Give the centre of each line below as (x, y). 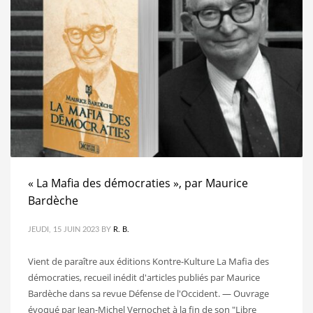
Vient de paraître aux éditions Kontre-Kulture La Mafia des (148, 261)
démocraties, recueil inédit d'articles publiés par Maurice (144, 277)
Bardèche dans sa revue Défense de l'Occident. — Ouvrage (148, 293)
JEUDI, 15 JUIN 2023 (64, 229)
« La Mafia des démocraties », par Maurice (138, 183)
